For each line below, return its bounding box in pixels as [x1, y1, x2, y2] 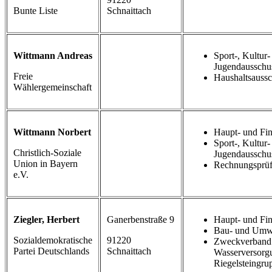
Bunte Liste [13, 5, 58, 16]
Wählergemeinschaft [13, 82, 92, 93]
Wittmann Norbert [13, 127, 91, 138]
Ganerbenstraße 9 [107, 214, 174, 225]
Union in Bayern [13, 158, 78, 169]
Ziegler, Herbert [13, 214, 82, 225]
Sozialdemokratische [13, 235, 92, 246]
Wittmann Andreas [13, 50, 92, 61]
